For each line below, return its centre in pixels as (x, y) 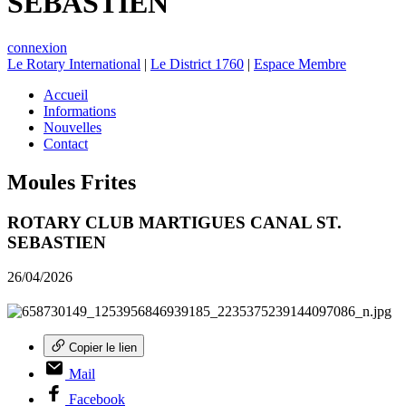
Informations (80, 111)
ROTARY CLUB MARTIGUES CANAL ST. (174, 222)
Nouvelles (72, 127)
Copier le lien (103, 348)
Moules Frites (72, 182)
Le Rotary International (74, 63)
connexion (37, 47)
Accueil (66, 94)
